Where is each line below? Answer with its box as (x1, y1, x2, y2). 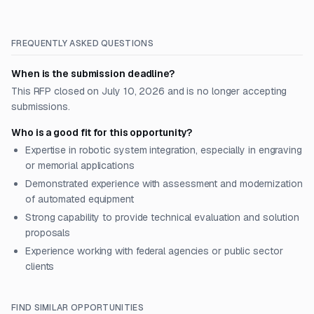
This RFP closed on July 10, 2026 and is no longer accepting (11, 85, 287, 97)
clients (25, 260, 55, 273)
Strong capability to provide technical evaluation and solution (25, 211, 300, 224)
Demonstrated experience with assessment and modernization (25, 177, 303, 190)
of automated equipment (25, 193, 134, 205)
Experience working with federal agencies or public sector (25, 245, 283, 257)
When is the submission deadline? (11, 67, 175, 80)
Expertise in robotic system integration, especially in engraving (25, 144, 302, 156)
